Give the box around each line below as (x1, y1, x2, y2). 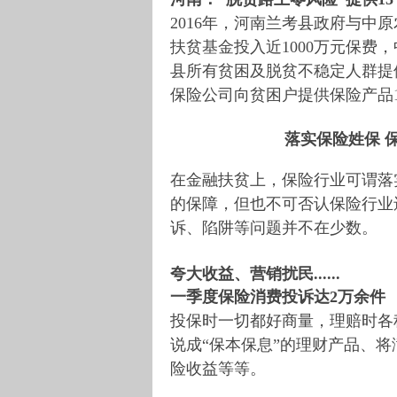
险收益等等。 (170, 359, 266, 378)
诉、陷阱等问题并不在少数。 (170, 218, 378, 237)
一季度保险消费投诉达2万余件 (170, 287, 385, 306)
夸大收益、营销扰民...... (170, 264, 345, 283)
